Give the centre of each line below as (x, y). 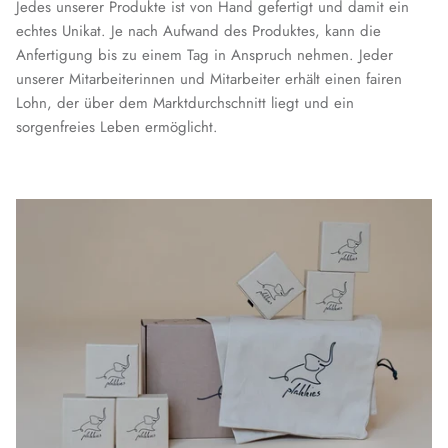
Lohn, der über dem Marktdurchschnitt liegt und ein (185, 102)
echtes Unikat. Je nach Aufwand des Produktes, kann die (198, 30)
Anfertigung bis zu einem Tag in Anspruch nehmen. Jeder (204, 54)
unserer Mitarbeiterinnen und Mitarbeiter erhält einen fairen (209, 78)
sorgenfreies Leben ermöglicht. (117, 126)
